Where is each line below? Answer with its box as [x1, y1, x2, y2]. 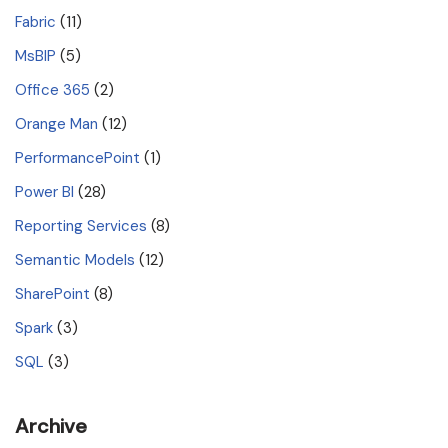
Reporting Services [15, 216, 147, 237]
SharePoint [15, 284, 90, 305]
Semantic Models [15, 250, 135, 271]
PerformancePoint [15, 148, 140, 169]
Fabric [15, 12, 56, 33]
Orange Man [15, 114, 98, 135]
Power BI [15, 182, 74, 203]
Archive [15, 413, 87, 440]
